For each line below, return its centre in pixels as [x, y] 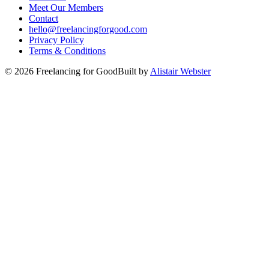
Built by [134, 71]
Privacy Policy [56, 40]
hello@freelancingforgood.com [88, 29]
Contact [44, 18]
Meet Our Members [66, 7]
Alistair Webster [180, 71]
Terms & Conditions [67, 50]
